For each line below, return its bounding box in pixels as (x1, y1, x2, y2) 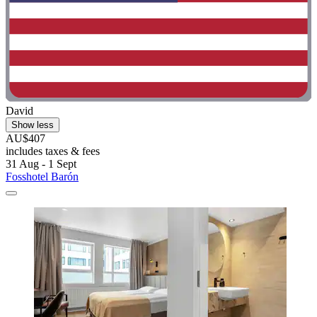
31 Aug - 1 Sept (6, 157, 76, 170)
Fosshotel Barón (6, 170, 79, 183)
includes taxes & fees (6, 144, 100, 157)
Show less (11, 119, 54, 130)
